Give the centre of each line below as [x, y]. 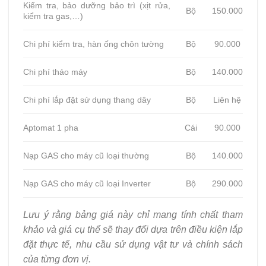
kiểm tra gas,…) [53, 16]
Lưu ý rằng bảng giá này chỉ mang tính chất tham [133, 214]
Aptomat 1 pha [51, 127]
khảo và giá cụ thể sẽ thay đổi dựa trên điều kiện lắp [133, 229]
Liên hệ [227, 99]
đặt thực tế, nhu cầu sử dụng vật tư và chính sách [133, 244]
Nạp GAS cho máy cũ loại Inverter [87, 183]
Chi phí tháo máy [55, 72]
